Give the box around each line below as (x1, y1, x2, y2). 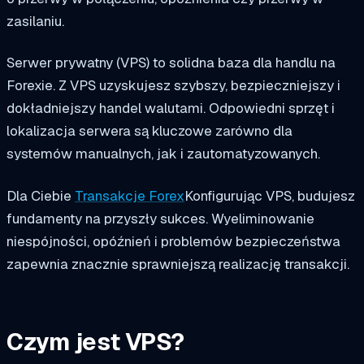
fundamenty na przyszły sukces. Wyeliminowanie (6, 210, 314, 228)
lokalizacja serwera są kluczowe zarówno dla (6, 122, 292, 141)
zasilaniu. (6, 11, 64, 30)
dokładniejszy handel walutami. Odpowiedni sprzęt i (6, 99, 335, 118)
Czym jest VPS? (6, 326, 184, 357)
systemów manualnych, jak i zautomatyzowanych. (6, 145, 320, 163)
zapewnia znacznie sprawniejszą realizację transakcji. (6, 255, 349, 274)
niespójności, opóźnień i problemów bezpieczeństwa (6, 232, 340, 251)
